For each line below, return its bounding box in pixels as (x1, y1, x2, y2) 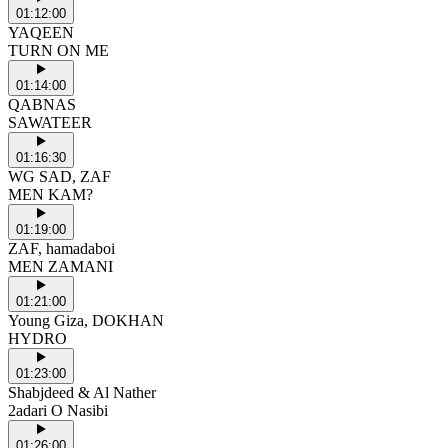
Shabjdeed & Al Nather (8, 383, 156, 401)
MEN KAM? (8, 185, 93, 203)
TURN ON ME (8, 41, 109, 59)
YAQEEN (8, 23, 74, 41)
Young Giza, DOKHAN (8, 311, 164, 329)
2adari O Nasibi (8, 401, 108, 419)
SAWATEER (8, 113, 92, 131)
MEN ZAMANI (8, 257, 113, 275)
